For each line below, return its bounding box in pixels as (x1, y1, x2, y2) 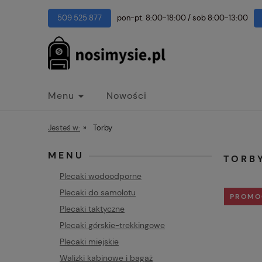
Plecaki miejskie (60, 236, 119, 247)
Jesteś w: (48, 123, 80, 133)
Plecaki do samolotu (60, 187, 136, 198)
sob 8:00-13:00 (192, 13, 248, 23)
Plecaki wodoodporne (60, 171, 142, 181)
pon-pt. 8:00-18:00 (117, 13, 186, 23)
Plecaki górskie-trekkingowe (60, 220, 165, 230)
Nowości (106, 89, 147, 102)
